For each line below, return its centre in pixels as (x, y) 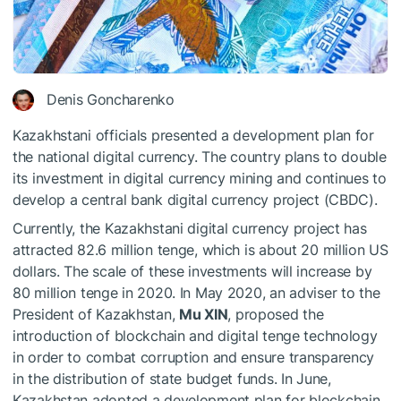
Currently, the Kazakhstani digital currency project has (190, 228)
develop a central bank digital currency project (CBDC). (195, 199)
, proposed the (276, 314)
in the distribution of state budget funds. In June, (172, 378)
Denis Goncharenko (111, 99)
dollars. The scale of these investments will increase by (192, 271)
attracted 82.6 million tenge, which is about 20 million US (200, 249)
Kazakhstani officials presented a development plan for (193, 135)
